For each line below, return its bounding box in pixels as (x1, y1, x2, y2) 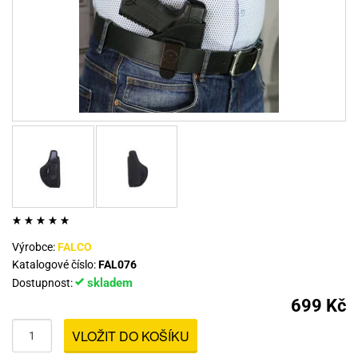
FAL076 (98, 257, 137, 271)
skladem (84, 275, 133, 290)
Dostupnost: (12, 276, 75, 289)
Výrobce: (12, 240, 58, 253)
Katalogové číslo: (12, 257, 98, 271)
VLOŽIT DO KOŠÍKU (72, 326, 189, 345)
